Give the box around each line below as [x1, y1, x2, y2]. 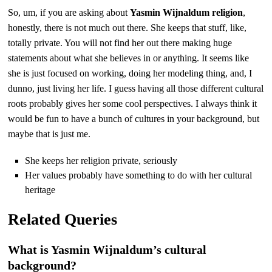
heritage [25, 184, 56, 195]
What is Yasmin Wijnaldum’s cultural [8, 242, 207, 256]
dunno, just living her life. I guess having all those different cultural [8, 83, 264, 93]
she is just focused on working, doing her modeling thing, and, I [8, 67, 253, 78]
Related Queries [8, 210, 118, 228]
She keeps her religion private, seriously [25, 155, 178, 166]
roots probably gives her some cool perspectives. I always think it [8, 98, 257, 109]
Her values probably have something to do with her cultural [25, 169, 253, 180]
